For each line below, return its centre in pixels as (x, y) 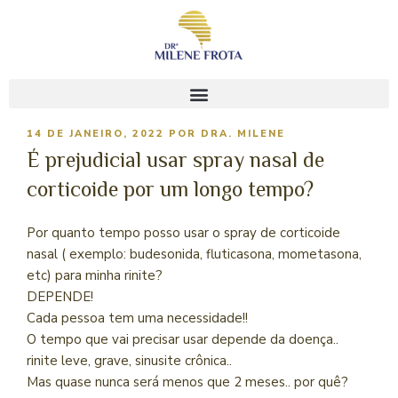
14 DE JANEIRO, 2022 (96, 134)
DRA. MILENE (243, 134)
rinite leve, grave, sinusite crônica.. (129, 360)
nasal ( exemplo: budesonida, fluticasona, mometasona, (194, 254)
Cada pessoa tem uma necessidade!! (137, 318)
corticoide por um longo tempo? (170, 188)
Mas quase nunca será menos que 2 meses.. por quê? (187, 382)
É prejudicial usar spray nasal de (175, 159)
